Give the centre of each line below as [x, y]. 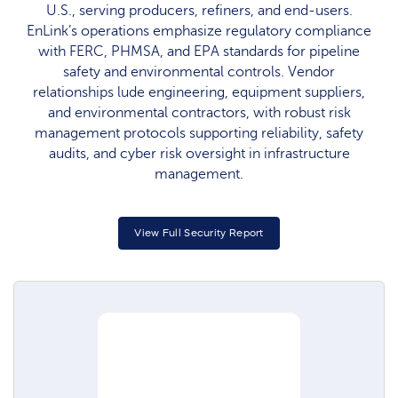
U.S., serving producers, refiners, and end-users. [199, 11]
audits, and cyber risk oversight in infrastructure [199, 154]
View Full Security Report [199, 232]
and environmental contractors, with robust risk [199, 113]
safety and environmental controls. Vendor [199, 72]
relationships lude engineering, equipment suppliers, [199, 93]
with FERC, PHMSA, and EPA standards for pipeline [199, 52]
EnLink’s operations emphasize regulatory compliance [199, 32]
